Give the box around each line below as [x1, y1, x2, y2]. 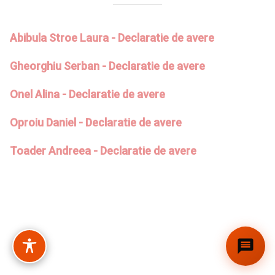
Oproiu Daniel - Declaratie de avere [10, 115, 182, 129]
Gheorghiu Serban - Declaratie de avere [10, 59, 205, 72]
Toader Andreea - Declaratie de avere [10, 144, 196, 157]
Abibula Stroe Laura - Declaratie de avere [10, 31, 214, 44]
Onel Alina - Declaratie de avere [10, 87, 165, 101]
